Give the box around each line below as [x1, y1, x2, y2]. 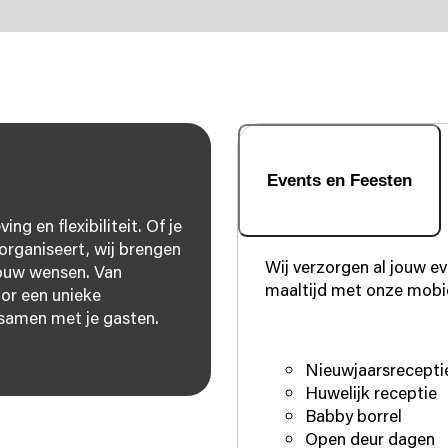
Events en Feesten [267, 169, 413, 190]
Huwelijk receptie [305, 381, 438, 405]
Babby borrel [305, 404, 403, 428]
